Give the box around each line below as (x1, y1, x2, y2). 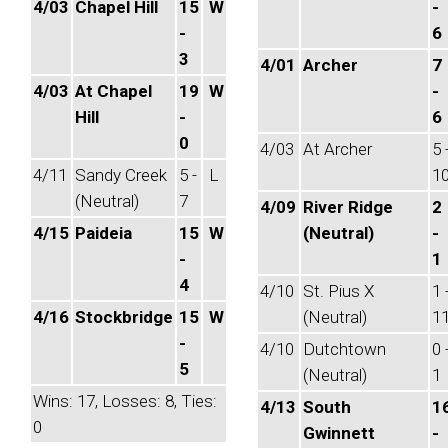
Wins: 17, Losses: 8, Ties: (33, 391, 217, 411)
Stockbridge (75, 307, 173, 327)
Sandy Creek (75, 165, 167, 185)
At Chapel (75, 81, 152, 101)
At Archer (303, 139, 372, 159)
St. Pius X (303, 281, 374, 301)
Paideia (75, 223, 132, 243)
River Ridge (303, 197, 393, 217)
